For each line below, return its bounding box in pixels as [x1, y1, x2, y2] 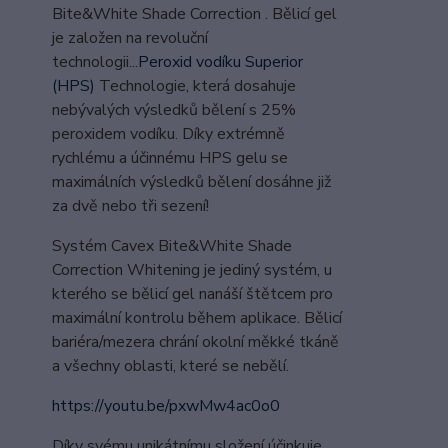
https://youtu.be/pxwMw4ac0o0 [52, 394, 280, 417]
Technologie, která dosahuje [99, 74, 296, 97]
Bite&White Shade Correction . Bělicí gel [52, 2, 337, 25]
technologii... [52, 50, 138, 73]
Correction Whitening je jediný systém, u [52, 258, 332, 281]
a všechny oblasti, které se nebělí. [52, 354, 293, 377]
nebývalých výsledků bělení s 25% [52, 98, 296, 121]
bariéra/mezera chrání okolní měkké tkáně [52, 330, 339, 353]
